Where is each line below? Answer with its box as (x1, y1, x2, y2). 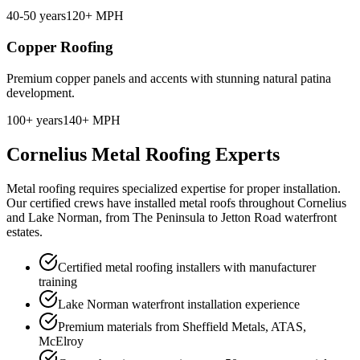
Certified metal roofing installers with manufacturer (58, 260, 316, 274)
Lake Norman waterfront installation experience (58, 297, 300, 311)
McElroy (39, 333, 84, 348)
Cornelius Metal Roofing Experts (6, 143, 280, 165)
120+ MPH (66, 9, 124, 23)
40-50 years (6, 9, 66, 23)
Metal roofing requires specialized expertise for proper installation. (6, 181, 341, 195)
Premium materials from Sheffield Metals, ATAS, (58, 319, 306, 333)
